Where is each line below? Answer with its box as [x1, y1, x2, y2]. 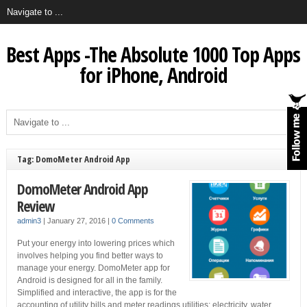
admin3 [16, 217, 41, 225]
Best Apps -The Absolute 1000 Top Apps [6, 40, 301, 69]
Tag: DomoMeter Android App [16, 153, 130, 165]
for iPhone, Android [79, 61, 228, 89]
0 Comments [111, 217, 154, 225]
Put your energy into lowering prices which [16, 238, 175, 248]
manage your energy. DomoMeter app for [16, 263, 170, 273]
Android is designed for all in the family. [16, 275, 162, 285]
